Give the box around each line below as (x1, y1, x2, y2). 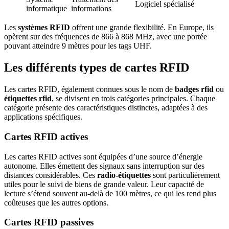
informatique (26, 4, 67, 13)
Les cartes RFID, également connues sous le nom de (4, 85, 175, 94)
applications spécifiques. (4, 112, 82, 122)
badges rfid (175, 85, 214, 94)
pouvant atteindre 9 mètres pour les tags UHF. (4, 41, 152, 51)
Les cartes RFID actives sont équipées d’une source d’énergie (4, 152, 202, 161)
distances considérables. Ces (4, 170, 97, 179)
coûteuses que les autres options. (4, 198, 108, 207)
